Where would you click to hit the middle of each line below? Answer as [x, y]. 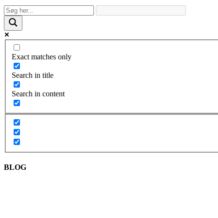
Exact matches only [42, 57]
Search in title [33, 75]
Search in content [38, 94]
